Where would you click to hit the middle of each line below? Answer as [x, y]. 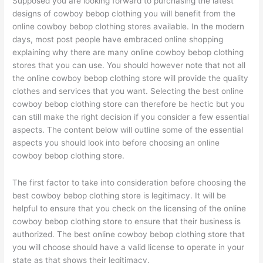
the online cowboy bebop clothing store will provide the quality [131, 78]
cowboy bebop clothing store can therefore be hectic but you [129, 104]
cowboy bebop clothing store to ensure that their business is [127, 221]
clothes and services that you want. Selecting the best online [128, 91]
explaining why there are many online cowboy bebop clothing [128, 52]
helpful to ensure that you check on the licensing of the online [129, 208]
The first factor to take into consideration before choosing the [129, 182]
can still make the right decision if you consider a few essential [131, 117]
